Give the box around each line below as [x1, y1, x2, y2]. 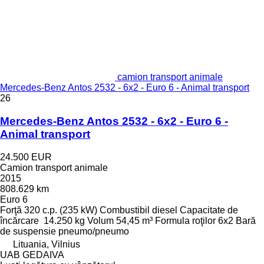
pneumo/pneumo [58, 226, 129, 236]
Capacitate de [180, 204, 238, 215]
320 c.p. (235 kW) [24, 204, 97, 215]
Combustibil [100, 204, 150, 215]
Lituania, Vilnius [13, 239, 80, 249]
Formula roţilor [155, 215, 216, 226]
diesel [152, 204, 177, 215]
